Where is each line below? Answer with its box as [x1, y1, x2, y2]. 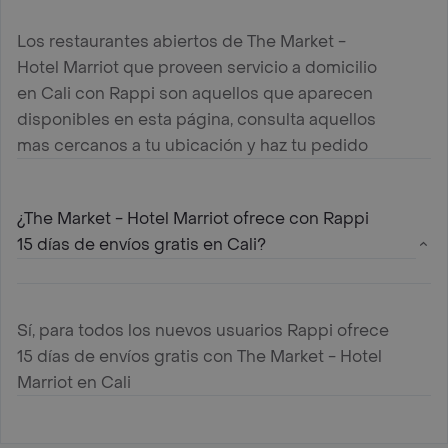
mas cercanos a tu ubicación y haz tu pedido [17, 134, 368, 156]
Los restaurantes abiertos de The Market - [17, 30, 346, 52]
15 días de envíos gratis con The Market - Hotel [17, 345, 382, 367]
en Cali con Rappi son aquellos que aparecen [17, 82, 373, 104]
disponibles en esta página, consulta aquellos [17, 108, 376, 130]
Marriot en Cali [17, 371, 131, 393]
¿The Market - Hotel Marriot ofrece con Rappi [17, 207, 369, 229]
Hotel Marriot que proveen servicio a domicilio [17, 56, 377, 78]
